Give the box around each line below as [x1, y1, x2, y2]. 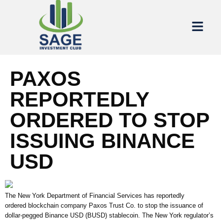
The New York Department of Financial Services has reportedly [5, 192, 184, 200]
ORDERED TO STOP [10, 109, 209, 132]
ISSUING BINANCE [10, 129, 195, 153]
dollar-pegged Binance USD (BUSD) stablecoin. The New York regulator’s [5, 212, 214, 220]
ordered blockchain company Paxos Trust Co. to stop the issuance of [5, 202, 203, 210]
